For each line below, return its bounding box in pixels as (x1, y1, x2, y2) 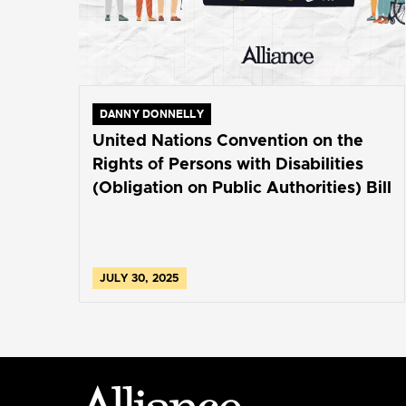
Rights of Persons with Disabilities (92, 156, 363, 173)
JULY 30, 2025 (99, 272, 179, 284)
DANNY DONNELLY (99, 107, 204, 121)
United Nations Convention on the (92, 132, 363, 150)
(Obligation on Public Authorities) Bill (92, 179, 391, 197)
